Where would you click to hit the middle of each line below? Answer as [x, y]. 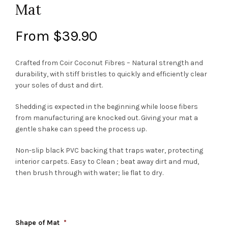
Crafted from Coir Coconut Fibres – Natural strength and [109, 63]
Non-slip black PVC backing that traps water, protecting [109, 150]
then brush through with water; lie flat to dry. [89, 173]
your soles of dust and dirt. [59, 85]
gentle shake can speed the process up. [81, 129]
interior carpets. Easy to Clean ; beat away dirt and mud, [107, 161]
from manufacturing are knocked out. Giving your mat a [107, 118]
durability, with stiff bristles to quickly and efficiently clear [111, 74]
